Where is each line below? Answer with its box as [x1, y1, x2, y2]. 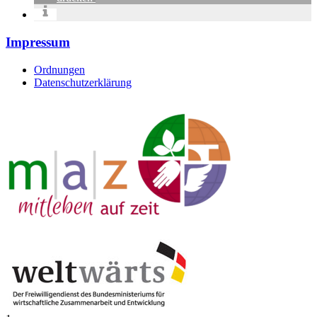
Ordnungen [34, 63, 85, 76]
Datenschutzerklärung [34, 76, 132, 88]
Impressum [6, 35, 70, 50]
